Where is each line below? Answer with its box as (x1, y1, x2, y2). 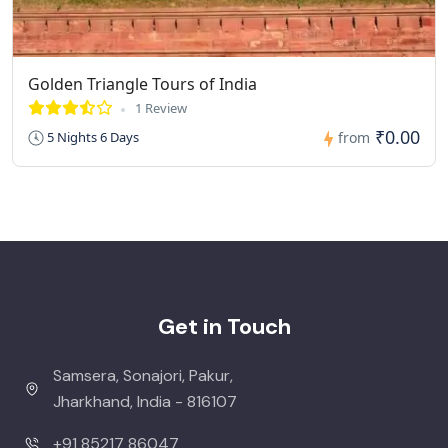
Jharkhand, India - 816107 (52, 391, 237, 413)
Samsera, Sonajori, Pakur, (52, 365, 233, 387)
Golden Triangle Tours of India (28, 73, 257, 96)
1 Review (135, 99, 187, 118)
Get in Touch (157, 312, 291, 342)
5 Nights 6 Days (44, 128, 139, 147)
